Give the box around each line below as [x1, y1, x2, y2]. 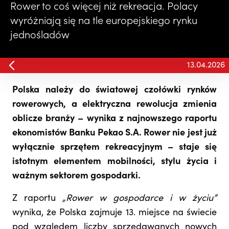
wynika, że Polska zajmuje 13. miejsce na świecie [12, 208, 217, 218]
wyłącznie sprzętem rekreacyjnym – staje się [12, 143, 217, 152]
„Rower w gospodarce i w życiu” [62, 194, 217, 203]
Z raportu [12, 194, 62, 203]
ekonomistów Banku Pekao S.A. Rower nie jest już [12, 128, 217, 138]
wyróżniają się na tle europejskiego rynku [10, 16, 197, 27]
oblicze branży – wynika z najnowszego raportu [12, 114, 217, 124]
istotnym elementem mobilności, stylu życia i [12, 157, 217, 167]
